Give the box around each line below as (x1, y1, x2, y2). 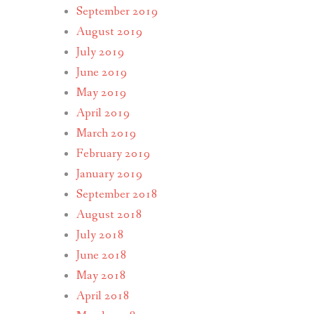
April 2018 (76, 288, 130, 304)
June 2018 (76, 247, 127, 264)
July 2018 (76, 227, 124, 243)
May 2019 (76, 85, 126, 101)
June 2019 (76, 64, 127, 81)
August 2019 (76, 24, 142, 40)
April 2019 (76, 105, 130, 121)
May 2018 (76, 268, 126, 284)
